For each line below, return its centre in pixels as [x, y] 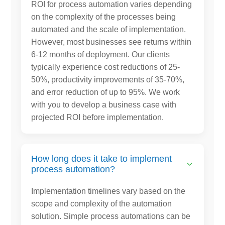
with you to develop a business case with [104, 104]
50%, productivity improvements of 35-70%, [108, 79]
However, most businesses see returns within [111, 42]
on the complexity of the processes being [104, 17]
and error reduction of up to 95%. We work [106, 92]
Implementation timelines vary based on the [108, 191]
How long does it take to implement [102, 158]
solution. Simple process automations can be [111, 216]
